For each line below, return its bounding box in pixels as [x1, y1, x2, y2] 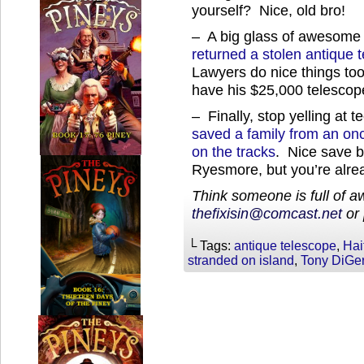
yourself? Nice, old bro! [192, 2, 345, 19]
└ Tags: [188, 239, 234, 253]
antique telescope [234, 239, 336, 253]
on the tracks [192, 143, 275, 160]
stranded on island [188, 253, 294, 267]
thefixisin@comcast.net [192, 205, 342, 222]
